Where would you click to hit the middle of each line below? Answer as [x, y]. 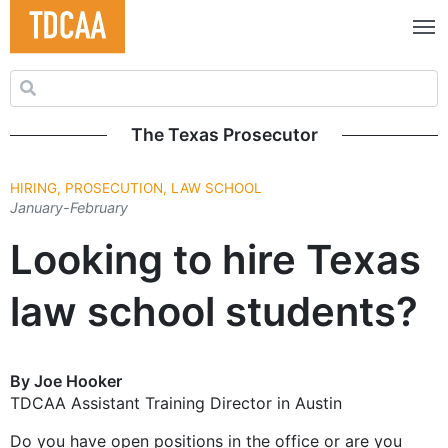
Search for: [50, 80]
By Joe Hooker [66, 380]
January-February [69, 207]
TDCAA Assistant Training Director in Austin [176, 402]
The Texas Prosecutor [224, 134]
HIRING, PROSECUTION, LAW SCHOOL [136, 187]
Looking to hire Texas [215, 259]
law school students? [214, 311]
